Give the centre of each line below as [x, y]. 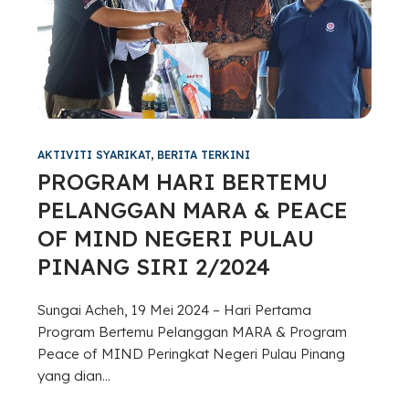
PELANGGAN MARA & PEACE [192, 210]
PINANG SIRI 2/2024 [153, 266]
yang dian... [73, 375]
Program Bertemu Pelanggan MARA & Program [192, 331]
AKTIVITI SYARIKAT [94, 154]
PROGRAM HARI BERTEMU [182, 181]
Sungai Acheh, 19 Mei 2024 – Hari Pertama [174, 309]
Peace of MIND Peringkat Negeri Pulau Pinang [191, 353]
